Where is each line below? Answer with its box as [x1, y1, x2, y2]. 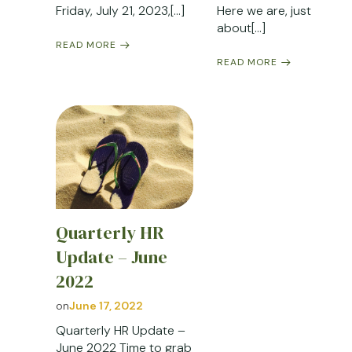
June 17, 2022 [69, 298, 143, 313]
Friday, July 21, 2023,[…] [56, 2, 185, 20]
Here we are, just [217, 2, 312, 20]
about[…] [217, 20, 266, 37]
